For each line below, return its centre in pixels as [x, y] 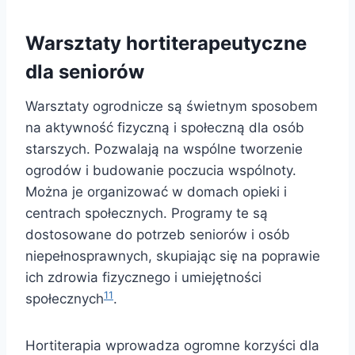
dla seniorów [85, 72]
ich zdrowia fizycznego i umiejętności [143, 278]
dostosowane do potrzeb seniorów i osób [158, 235]
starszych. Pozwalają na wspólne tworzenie [164, 149]
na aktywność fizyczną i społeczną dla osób [165, 128]
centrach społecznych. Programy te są [147, 214]
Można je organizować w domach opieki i [156, 192]
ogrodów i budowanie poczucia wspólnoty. [161, 171]
